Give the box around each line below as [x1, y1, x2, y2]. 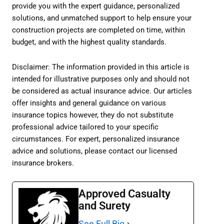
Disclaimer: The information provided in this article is [12, 62, 189, 71]
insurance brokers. [12, 158, 74, 167]
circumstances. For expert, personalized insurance [12, 134, 179, 143]
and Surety [78, 199, 130, 212]
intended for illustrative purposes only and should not [12, 74, 189, 83]
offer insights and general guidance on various [12, 98, 166, 107]
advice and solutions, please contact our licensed [12, 146, 177, 155]
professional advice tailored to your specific [12, 122, 158, 131]
